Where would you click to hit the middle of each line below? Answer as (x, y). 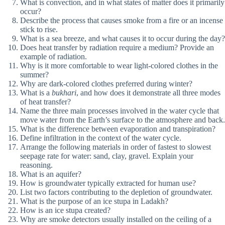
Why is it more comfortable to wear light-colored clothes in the (119, 66)
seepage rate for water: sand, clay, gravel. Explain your (107, 156)
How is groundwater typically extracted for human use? (108, 183)
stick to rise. (39, 30)
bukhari (64, 93)
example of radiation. (53, 57)
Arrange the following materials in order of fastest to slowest (116, 147)
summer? (34, 75)
